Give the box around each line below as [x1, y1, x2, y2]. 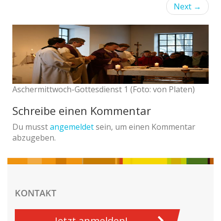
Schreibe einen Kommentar [12, 103, 151, 118]
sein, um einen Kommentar [94, 121, 195, 133]
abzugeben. [12, 132, 56, 144]
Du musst [12, 121, 50, 133]
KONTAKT [15, 187, 56, 199]
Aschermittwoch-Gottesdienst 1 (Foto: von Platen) [12, 84, 195, 95]
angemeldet [50, 121, 94, 133]
